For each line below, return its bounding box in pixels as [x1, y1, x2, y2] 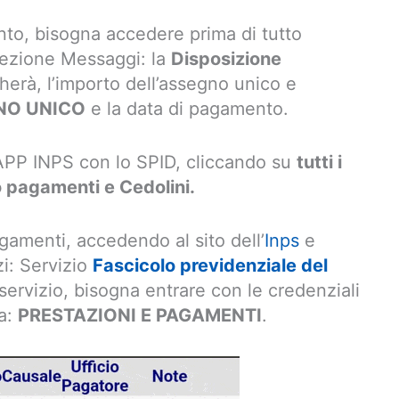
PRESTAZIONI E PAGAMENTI [18, 305, 262, 326]
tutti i [297, 151, 342, 173]
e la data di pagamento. [85, 98, 289, 119]
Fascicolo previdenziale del [93, 255, 328, 276]
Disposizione [171, 48, 281, 69]
